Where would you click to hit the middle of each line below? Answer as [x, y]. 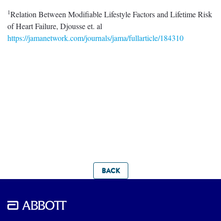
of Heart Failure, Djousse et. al [55, 26]
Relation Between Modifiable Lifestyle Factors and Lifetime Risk [111, 14]
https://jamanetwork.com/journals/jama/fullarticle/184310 [95, 37]
